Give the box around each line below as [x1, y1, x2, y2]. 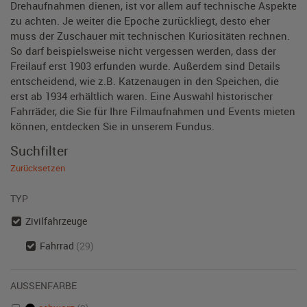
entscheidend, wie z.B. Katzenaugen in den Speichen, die [10, 74, 279, 88]
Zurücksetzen [10, 162, 65, 174]
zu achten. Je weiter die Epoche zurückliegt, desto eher [10, 14, 270, 27]
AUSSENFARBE [10, 279, 71, 292]
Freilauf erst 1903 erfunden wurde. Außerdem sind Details [10, 59, 280, 73]
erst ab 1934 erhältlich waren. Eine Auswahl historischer [10, 89, 273, 103]
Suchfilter [10, 142, 69, 159]
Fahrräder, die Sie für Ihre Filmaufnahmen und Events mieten [10, 104, 295, 118]
